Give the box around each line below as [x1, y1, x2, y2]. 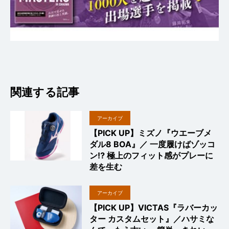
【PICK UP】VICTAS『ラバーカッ [89, 202, 218, 213]
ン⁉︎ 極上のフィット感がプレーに [89, 150, 213, 161]
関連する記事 [10, 86, 80, 99]
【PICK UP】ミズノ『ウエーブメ [89, 128, 212, 139]
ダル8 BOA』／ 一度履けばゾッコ [89, 139, 215, 150]
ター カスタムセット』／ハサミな [89, 214, 214, 224]
